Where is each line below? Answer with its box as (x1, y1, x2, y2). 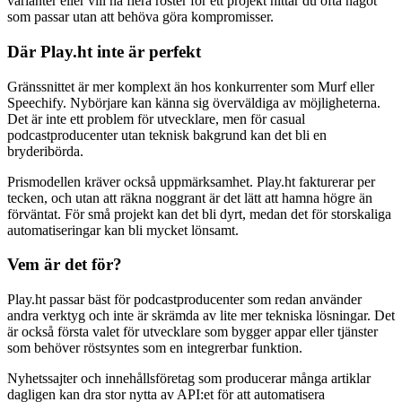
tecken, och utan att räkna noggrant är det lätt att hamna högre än (7, 189, 372, 205)
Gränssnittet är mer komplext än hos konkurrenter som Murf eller (7, 78, 374, 94)
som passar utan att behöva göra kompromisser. (7, 9, 274, 25)
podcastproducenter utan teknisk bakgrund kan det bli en (7, 127, 327, 143)
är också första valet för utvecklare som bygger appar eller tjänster (7, 323, 378, 339)
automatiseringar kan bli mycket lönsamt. (7, 222, 239, 238)
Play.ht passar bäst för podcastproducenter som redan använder (7, 291, 362, 307)
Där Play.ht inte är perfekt (7, 41, 201, 61)
